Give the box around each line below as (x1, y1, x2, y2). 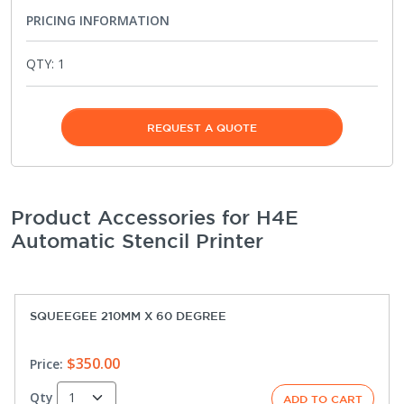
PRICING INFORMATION (26, 11, 170, 29)
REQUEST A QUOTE (147, 120, 257, 133)
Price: (30, 354, 63, 372)
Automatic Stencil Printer (11, 228, 263, 252)
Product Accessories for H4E (11, 205, 298, 228)
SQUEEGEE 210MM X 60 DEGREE (30, 308, 226, 323)
